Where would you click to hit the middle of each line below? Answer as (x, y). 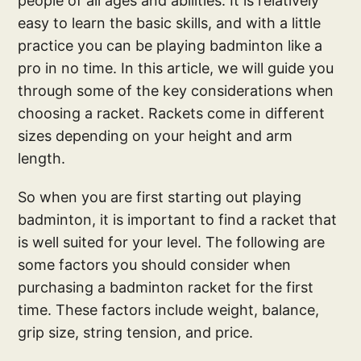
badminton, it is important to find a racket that (178, 219)
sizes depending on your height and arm (156, 135)
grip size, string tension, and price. (136, 332)
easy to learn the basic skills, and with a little (170, 23)
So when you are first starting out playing (160, 197)
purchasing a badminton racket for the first (166, 287)
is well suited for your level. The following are (172, 242)
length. (42, 158)
